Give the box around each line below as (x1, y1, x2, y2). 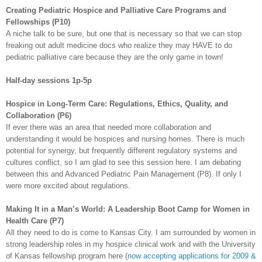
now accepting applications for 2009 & (127, 251, 256, 261)
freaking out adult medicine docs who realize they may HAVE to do (6, 41, 232, 50)
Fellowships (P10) (6, 18, 70, 27)
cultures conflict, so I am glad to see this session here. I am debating (6, 158, 241, 167)
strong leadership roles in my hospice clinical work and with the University (6, 240, 256, 249)
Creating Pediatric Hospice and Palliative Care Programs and (6, 6, 226, 15)
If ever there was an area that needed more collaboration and (6, 123, 211, 132)
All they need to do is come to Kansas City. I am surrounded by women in (6, 228, 256, 237)
